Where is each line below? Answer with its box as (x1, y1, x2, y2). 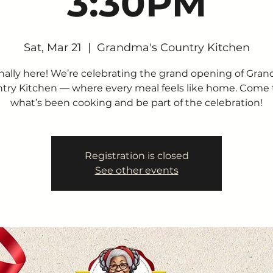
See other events (94, 165, 179, 176)
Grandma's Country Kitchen (96, 41, 250, 54)
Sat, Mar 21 (23, 41, 82, 54)
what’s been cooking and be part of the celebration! (10, 97, 263, 108)
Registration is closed (84, 150, 189, 161)
